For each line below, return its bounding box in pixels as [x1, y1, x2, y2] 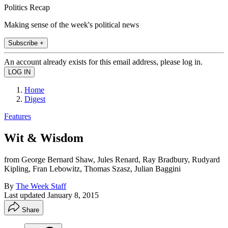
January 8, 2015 [47, 190, 99, 199]
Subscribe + [8, 39, 44, 47]
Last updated [4, 190, 47, 199]
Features [4, 111, 31, 121]
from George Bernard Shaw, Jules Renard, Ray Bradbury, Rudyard [4, 155, 220, 164]
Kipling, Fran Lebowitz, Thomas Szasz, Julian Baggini [4, 164, 181, 173]
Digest [24, 94, 45, 103]
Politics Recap [4, 3, 50, 12]
